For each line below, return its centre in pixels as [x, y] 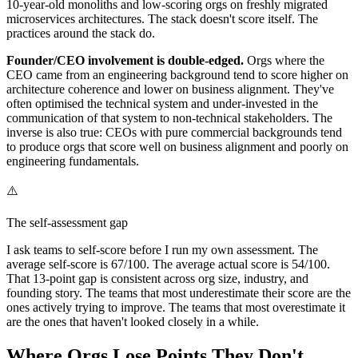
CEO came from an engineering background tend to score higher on [177, 74]
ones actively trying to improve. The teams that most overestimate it [176, 307]
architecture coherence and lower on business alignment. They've [170, 89]
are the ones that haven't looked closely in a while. [133, 321]
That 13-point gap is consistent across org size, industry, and [157, 278]
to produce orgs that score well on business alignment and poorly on [177, 146]
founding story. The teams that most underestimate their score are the [179, 292]
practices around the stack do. [81, 33]
